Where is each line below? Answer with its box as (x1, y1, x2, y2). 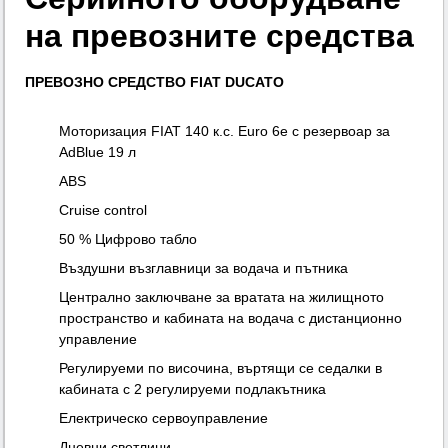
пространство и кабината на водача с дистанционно (59, 310, 403, 327)
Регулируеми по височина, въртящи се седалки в (59, 360, 383, 377)
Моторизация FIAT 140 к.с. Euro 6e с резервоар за (59, 123, 391, 140)
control (104, 202, 148, 219)
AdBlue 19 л (59, 144, 137, 161)
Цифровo (95, 231, 157, 248)
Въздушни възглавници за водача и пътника (59, 260, 349, 277)
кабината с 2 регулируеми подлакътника (59, 381, 327, 398)
